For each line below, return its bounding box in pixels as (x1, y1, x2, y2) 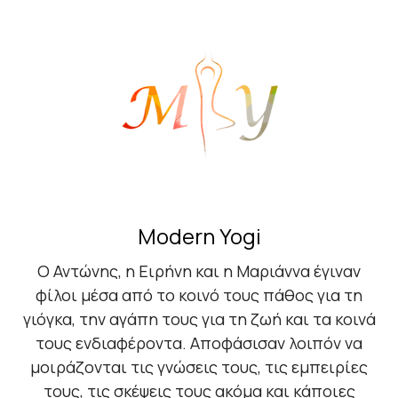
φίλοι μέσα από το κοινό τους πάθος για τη (36, 284, 362, 306)
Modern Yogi (137, 221, 261, 251)
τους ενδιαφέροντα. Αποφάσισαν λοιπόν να (36, 332, 362, 354)
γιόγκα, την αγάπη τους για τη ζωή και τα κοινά (22, 308, 376, 330)
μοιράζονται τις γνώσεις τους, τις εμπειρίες (30, 356, 368, 378)
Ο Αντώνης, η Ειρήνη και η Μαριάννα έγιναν (37, 260, 361, 283)
